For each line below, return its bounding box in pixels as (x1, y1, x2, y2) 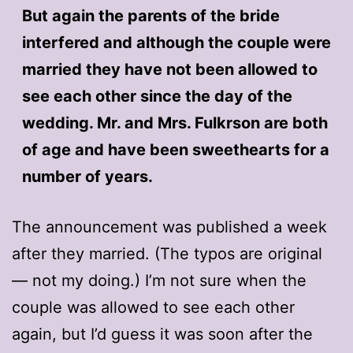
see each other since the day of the (21, 86, 292, 106)
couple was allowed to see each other (12, 297, 295, 317)
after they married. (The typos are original (12, 243, 322, 263)
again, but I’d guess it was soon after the (12, 324, 313, 344)
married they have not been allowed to (21, 59, 318, 79)
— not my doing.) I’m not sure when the (12, 270, 307, 290)
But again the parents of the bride (21, 6, 280, 25)
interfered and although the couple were (21, 32, 331, 52)
